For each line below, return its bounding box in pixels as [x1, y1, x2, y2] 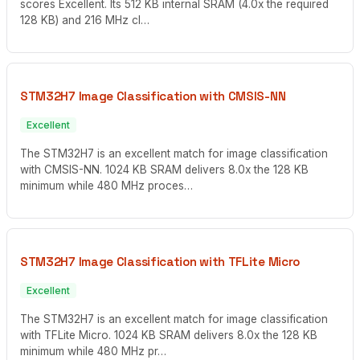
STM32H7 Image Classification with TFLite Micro [20, 253, 301, 269]
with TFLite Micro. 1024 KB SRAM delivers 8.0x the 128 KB [20, 328, 317, 342]
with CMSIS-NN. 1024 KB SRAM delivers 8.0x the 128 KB [20, 162, 309, 176]
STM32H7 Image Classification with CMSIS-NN [20, 88, 286, 104]
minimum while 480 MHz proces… [20, 178, 193, 192]
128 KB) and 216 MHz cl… [20, 14, 149, 27]
